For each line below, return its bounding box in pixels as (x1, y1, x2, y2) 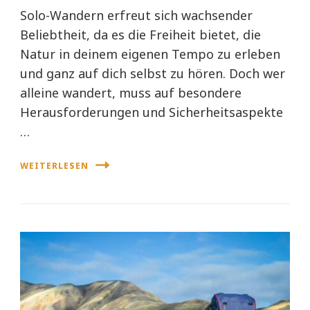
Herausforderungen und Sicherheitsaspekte (20, 104, 283, 121)
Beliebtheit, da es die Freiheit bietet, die (20, 26, 261, 44)
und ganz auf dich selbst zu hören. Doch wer (20, 65, 285, 82)
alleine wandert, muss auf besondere (20, 84, 241, 102)
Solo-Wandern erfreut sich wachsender (20, 7, 253, 24)
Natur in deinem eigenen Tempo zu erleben (20, 46, 280, 63)
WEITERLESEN (20, 159, 89, 172)
